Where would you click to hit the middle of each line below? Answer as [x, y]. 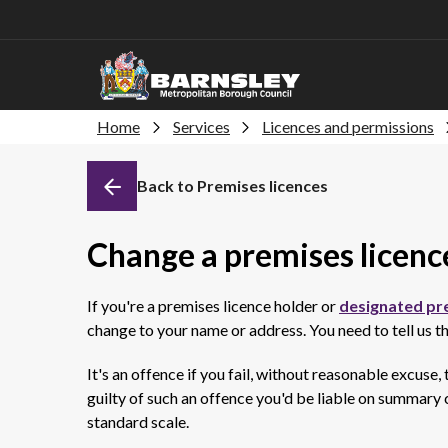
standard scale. [138, 421]
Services [201, 126]
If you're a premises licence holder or [213, 305]
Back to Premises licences [232, 185]
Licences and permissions [348, 126]
